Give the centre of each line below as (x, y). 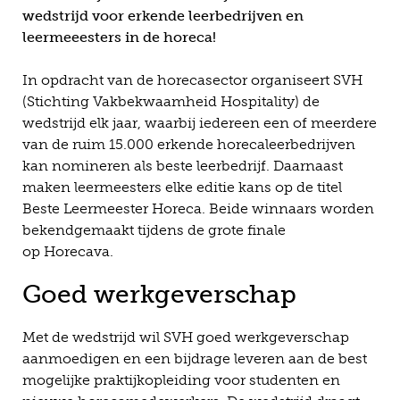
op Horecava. (68, 251)
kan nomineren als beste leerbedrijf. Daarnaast (183, 166)
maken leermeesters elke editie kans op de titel (182, 187)
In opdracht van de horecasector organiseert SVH (192, 80)
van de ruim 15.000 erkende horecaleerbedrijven (189, 144)
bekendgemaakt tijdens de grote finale (154, 230)
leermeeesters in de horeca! (119, 37)
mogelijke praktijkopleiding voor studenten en (181, 380)
